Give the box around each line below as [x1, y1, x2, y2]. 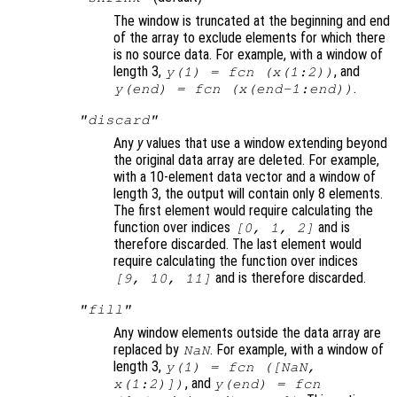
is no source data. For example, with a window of [113, 46, 383, 64]
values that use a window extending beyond [143, 135, 387, 152]
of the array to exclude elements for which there [113, 29, 385, 47]
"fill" [78, 302, 132, 317]
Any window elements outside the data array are [113, 324, 381, 342]
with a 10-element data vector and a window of [113, 168, 376, 186]
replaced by [113, 341, 183, 359]
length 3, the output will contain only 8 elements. [113, 185, 383, 203]
